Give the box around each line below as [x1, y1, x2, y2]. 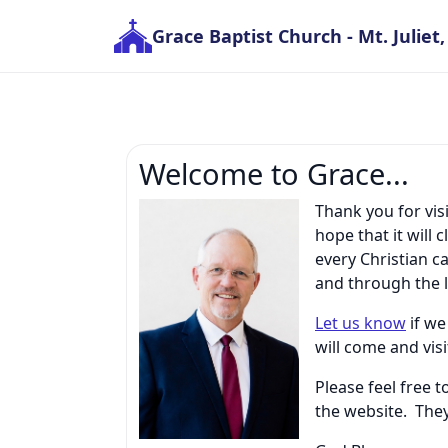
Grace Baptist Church [152, 23, 343, 48]
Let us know [315, 312, 406, 334]
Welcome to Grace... [139, 154, 409, 193]
